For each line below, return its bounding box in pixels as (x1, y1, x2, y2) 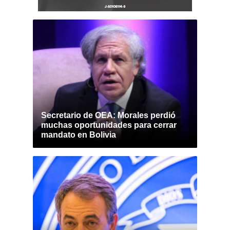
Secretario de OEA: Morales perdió (41, 111, 176, 120)
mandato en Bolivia (41, 130, 116, 139)
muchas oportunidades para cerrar (41, 121, 177, 129)
